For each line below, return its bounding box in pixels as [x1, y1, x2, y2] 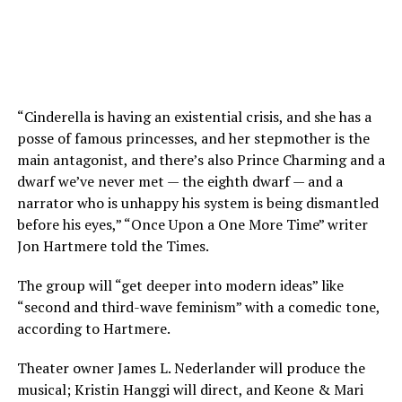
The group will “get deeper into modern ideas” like [16, 275, 344, 295]
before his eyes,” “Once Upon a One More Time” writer [16, 214, 368, 234]
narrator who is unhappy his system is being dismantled [16, 193, 379, 213]
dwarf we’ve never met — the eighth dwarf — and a [16, 171, 343, 191]
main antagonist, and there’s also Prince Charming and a [16, 150, 385, 170]
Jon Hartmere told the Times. [16, 236, 209, 256]
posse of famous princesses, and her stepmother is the [16, 128, 370, 148]
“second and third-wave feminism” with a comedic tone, [16, 297, 380, 317]
